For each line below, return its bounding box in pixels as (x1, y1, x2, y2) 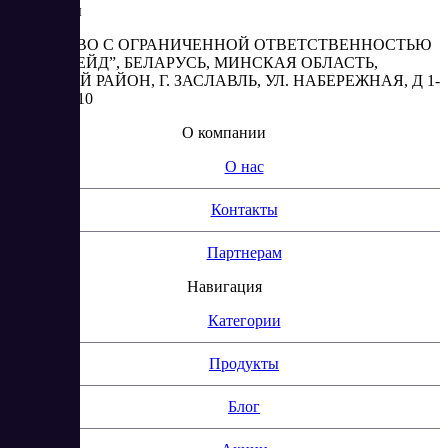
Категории (207, 312, 281, 330)
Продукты (209, 355, 279, 373)
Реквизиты (8, 2, 82, 20)
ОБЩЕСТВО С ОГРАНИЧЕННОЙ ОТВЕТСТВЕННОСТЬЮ (8, 36, 431, 54)
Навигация (186, 278, 262, 296)
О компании (182, 124, 266, 142)
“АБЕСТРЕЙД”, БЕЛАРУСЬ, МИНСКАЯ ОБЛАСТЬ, (8, 54, 378, 72)
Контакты (210, 201, 278, 219)
